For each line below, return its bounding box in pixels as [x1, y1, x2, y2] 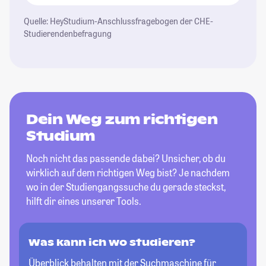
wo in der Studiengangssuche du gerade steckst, [26, 180, 226, 193]
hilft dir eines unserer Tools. [26, 195, 141, 207]
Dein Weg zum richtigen [26, 111, 218, 128]
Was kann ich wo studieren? [28, 236, 195, 249]
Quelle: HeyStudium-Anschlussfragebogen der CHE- [24, 15, 213, 27]
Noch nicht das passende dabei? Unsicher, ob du [26, 152, 226, 164]
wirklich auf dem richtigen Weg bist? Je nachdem [26, 166, 230, 179]
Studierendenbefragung [24, 28, 112, 39]
